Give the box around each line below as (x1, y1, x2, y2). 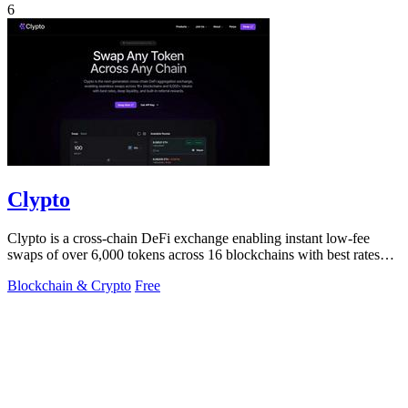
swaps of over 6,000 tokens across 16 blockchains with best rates (7, 246, 380, 262)
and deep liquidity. (7, 262, 113, 279)
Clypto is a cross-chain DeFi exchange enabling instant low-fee (7, 229, 370, 246)
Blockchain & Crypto (7, 277, 131, 293)
